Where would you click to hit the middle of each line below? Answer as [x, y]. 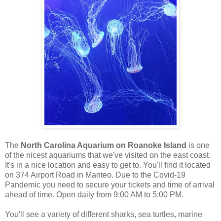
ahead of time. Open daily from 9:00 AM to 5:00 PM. [95, 194]
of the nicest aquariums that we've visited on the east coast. [108, 155]
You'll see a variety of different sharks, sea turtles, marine [104, 214]
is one [198, 145]
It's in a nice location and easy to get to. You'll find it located [108, 165]
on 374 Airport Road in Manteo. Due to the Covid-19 [95, 175]
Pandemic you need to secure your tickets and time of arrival [110, 184]
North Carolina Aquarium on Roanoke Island [104, 145]
